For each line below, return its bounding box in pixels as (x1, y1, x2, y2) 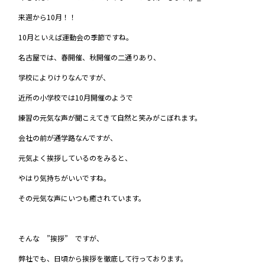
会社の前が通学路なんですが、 (18, 132, 118, 143)
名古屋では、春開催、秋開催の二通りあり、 (18, 51, 161, 62)
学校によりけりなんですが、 (18, 72, 111, 82)
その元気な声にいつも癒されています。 (18, 192, 146, 203)
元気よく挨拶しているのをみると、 (18, 152, 132, 163)
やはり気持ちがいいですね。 (18, 172, 111, 183)
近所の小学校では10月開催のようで (18, 92, 134, 102)
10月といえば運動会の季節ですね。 (18, 31, 134, 42)
